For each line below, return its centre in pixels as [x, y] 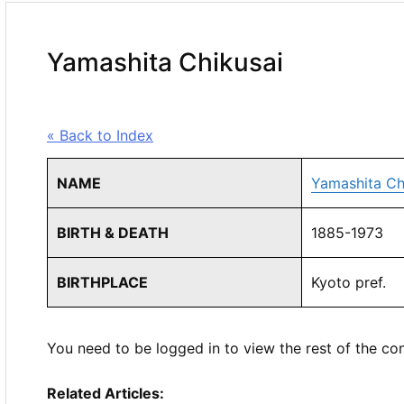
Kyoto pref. [349, 282]
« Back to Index [100, 135]
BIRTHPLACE [102, 282]
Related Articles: [106, 393]
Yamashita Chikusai [165, 62]
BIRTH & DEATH [113, 233]
